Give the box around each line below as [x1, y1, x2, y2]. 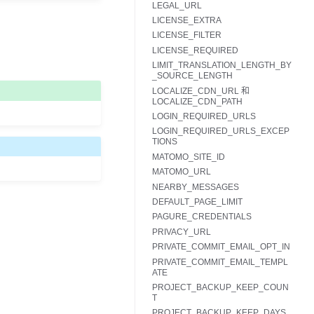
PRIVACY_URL [152, 226, 211, 237]
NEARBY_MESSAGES [152, 182, 239, 192]
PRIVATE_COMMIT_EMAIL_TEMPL [152, 257, 288, 267]
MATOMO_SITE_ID [152, 151, 225, 162]
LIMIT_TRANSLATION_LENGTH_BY [152, 60, 292, 71]
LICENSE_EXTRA [152, 15, 221, 26]
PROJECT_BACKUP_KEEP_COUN [152, 282, 289, 292]
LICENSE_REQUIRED [152, 45, 238, 55]
